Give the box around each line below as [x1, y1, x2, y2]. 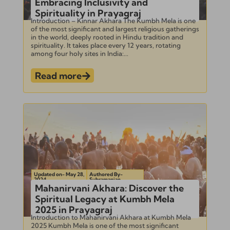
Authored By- [89, 170, 123, 178]
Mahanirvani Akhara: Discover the [34, 182, 184, 194]
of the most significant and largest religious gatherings [30, 24, 199, 33]
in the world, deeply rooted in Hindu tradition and [30, 32, 183, 41]
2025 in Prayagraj [34, 203, 112, 216]
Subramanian [89, 176, 121, 183]
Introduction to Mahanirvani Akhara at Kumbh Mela [30, 213, 191, 221]
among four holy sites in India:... [30, 49, 128, 57]
